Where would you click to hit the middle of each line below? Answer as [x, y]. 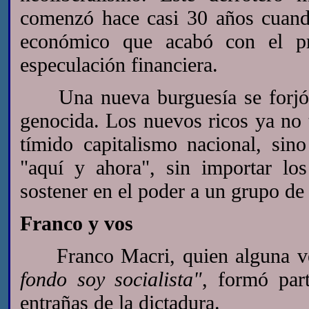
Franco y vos [77, 223]
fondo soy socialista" [111, 279]
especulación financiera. [119, 64]
